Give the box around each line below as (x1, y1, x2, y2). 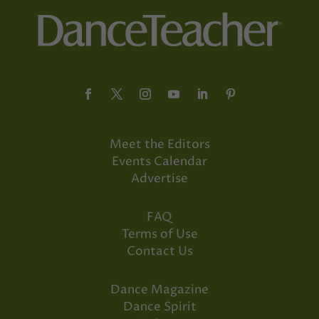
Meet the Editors (109, 135, 210, 153)
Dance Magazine (110, 281, 209, 298)
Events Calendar (112, 152, 207, 170)
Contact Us (126, 242, 193, 260)
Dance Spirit (122, 298, 197, 315)
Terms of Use (121, 225, 198, 243)
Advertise (131, 169, 188, 187)
